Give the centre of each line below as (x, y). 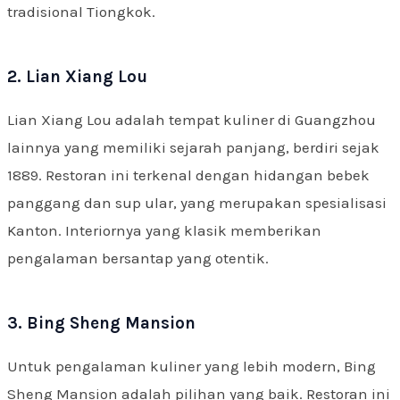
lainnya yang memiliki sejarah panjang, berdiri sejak (193, 148)
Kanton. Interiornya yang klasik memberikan (164, 231)
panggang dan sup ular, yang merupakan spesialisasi (197, 203)
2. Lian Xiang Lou (77, 77)
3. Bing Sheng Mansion (101, 324)
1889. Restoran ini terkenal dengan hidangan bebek (188, 175)
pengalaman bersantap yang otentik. (138, 258)
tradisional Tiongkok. (81, 12)
